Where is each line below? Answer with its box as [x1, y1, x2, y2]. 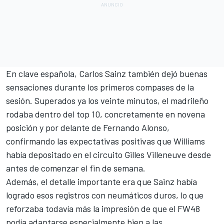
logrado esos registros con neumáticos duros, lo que [6, 189, 203, 200]
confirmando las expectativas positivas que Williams [6, 135, 205, 146]
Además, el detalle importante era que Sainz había [6, 175, 197, 187]
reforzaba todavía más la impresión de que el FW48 [6, 202, 200, 214]
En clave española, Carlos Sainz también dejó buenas [6, 67, 207, 79]
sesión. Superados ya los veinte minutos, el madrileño [6, 94, 208, 106]
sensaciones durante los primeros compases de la [6, 81, 194, 92]
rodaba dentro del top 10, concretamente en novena [6, 108, 205, 119]
